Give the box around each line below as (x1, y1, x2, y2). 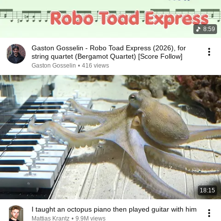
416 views (82, 62, 109, 69)
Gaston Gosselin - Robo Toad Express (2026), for (32, 44, 186, 52)
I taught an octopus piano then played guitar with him (32, 205, 197, 213)
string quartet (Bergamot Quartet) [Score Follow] (32, 52, 183, 60)
